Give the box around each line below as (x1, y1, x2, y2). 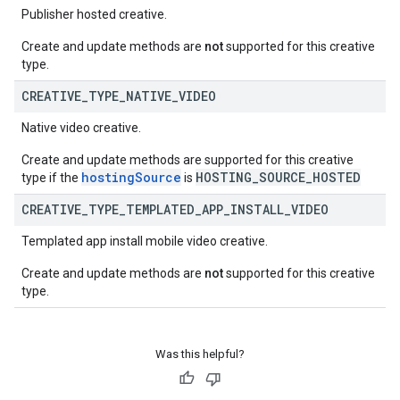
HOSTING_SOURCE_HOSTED (196, 169, 361, 186)
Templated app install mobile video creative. (21, 234, 268, 248)
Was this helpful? (155, 347, 245, 361)
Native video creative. (21, 121, 141, 135)
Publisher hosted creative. (21, 7, 167, 21)
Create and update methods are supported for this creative (21, 153, 354, 167)
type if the (21, 171, 81, 185)
